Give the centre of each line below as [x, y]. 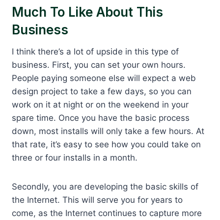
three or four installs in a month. [75, 157]
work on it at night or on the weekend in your [100, 104]
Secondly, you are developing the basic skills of [105, 186]
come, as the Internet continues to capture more [107, 213]
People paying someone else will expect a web [104, 78]
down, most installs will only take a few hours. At [108, 131]
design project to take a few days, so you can [102, 91]
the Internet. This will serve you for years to [97, 200]
